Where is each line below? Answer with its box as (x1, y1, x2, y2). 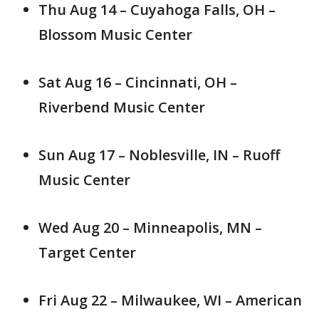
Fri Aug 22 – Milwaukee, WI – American (38, 291, 302, 310)
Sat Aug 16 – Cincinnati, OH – (38, 73, 237, 93)
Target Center (38, 243, 136, 263)
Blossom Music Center (38, 25, 192, 45)
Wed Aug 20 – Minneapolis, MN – (38, 218, 262, 238)
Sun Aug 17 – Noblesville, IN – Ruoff (38, 145, 280, 165)
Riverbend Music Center (38, 98, 205, 117)
